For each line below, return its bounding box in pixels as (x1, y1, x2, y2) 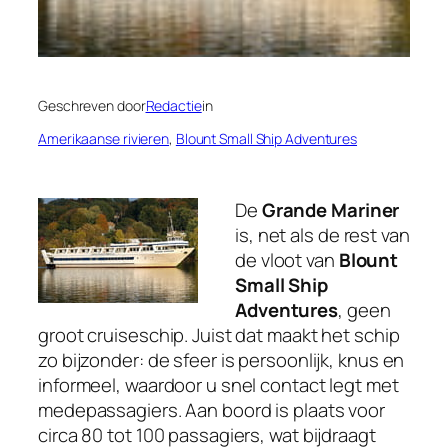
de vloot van (235, 246, 339, 273)
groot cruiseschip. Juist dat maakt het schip (38, 321, 400, 348)
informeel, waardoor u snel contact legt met (38, 371, 399, 398)
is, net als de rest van (235, 221, 410, 248)
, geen (338, 296, 391, 323)
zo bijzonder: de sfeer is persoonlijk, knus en (38, 346, 405, 373)
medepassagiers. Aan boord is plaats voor (38, 396, 385, 423)
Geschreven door (38, 95, 146, 115)
